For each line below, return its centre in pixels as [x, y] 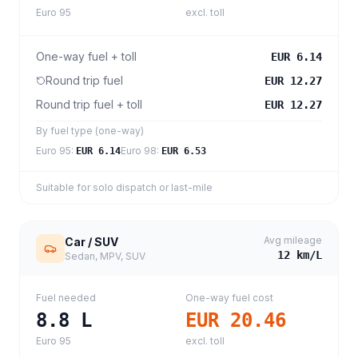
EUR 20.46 [236, 320]
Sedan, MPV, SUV [105, 256]
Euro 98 [139, 151]
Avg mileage [293, 240]
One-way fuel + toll [86, 56]
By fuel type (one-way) [90, 131]
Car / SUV [91, 242]
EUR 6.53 [184, 151]
